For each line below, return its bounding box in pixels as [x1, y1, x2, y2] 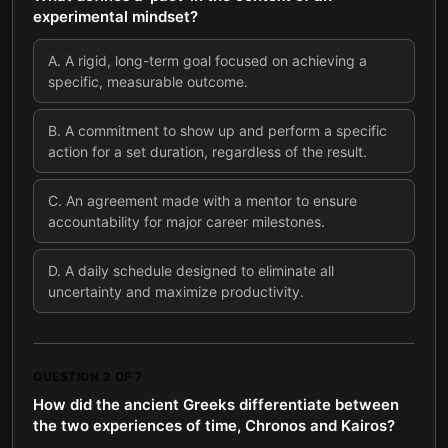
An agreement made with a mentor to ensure [66, 192, 357, 209]
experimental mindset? [33, 7, 198, 26]
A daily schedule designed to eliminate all [65, 262, 334, 279]
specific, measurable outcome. [48, 73, 248, 90]
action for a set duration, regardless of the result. [48, 143, 367, 160]
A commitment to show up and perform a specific [65, 122, 387, 139]
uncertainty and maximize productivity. [48, 283, 304, 300]
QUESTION [33, 369, 103, 384]
